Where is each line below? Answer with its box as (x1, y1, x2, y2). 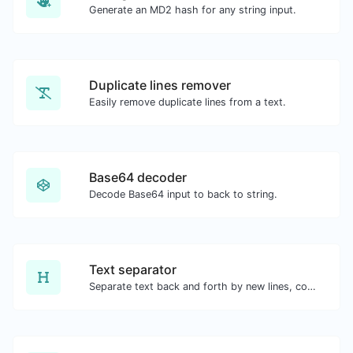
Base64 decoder (89, 169, 187, 185)
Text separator (89, 262, 176, 277)
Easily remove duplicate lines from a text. (89, 96, 286, 108)
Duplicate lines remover (89, 77, 231, 93)
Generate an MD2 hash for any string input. (89, 4, 296, 16)
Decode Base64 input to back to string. (89, 188, 277, 200)
